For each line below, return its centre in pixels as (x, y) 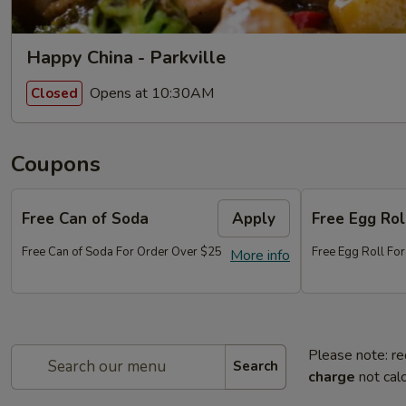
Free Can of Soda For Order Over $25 (122, 252)
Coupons (56, 164)
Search (256, 366)
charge (332, 377)
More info (260, 256)
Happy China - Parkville (126, 58)
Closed (54, 93)
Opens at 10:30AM (150, 93)
